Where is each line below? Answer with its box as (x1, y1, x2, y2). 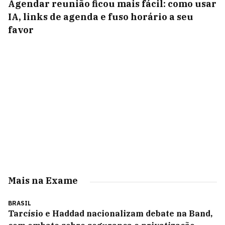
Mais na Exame (8, 175, 78, 186)
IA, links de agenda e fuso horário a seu (8, 11, 193, 23)
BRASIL (8, 199, 31, 207)
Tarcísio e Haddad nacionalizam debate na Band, (8, 208, 212, 218)
